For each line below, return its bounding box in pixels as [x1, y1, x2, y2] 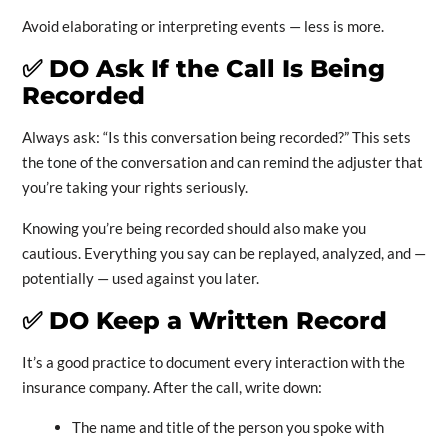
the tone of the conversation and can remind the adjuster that [21, 153, 423, 172]
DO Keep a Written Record [41, 306, 387, 336]
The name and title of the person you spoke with [71, 418, 384, 437]
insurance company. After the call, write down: [21, 378, 322, 397]
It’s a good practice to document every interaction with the [21, 353, 405, 372]
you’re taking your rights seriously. [21, 178, 248, 197]
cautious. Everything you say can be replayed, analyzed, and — [21, 244, 426, 263]
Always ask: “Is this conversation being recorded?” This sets [21, 128, 411, 147]
